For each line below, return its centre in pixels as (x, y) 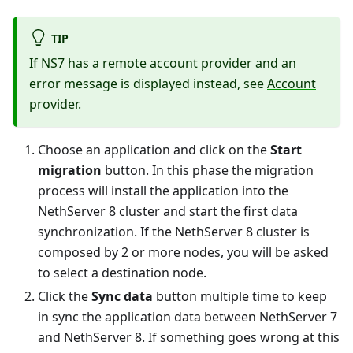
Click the (65, 296)
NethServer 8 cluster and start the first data (168, 211)
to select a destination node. (122, 272)
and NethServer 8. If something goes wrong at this (189, 337)
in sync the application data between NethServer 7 (188, 316)
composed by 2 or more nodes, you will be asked (183, 252)
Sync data (122, 296)
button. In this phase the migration (208, 170)
